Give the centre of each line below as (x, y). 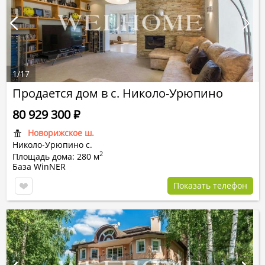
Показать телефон (210, 185)
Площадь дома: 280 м (56, 156)
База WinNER (39, 167)
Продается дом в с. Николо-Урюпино (118, 93)
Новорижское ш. (61, 133)
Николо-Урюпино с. (52, 145)
